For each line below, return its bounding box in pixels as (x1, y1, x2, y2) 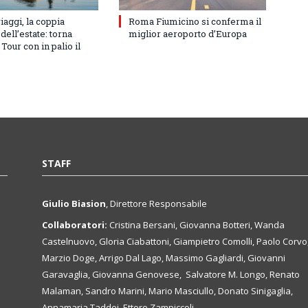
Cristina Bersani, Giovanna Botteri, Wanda (107, 218, 285, 231)
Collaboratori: (42, 218, 107, 231)
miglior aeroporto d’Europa (129, 27, 247, 41)
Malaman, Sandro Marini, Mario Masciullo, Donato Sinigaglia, (42, 284, 293, 297)
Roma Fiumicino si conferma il (129, 15, 261, 28)
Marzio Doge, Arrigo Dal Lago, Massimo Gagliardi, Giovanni (42, 251, 285, 264)
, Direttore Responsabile (106, 197, 207, 210)
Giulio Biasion (42, 197, 106, 210)
